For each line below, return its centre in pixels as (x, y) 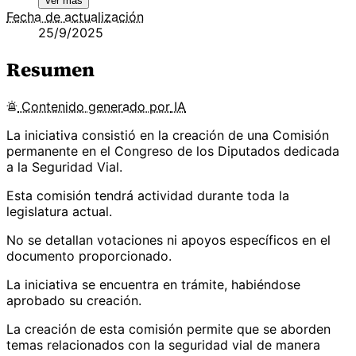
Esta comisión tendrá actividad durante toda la (148, 195)
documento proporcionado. (89, 255)
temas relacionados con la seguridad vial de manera (163, 344)
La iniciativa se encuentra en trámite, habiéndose (153, 284)
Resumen (50, 69)
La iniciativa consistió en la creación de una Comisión (168, 135)
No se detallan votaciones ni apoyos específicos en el (168, 240)
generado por (129, 106)
